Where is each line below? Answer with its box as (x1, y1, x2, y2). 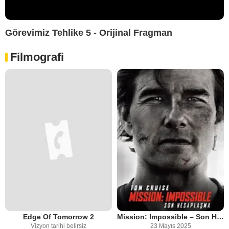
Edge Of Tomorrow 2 (23, 213, 94, 221)
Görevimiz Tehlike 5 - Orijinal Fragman (5, 27, 172, 38)
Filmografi (10, 50, 64, 63)
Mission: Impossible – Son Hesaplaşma (217, 213, 224, 221)
